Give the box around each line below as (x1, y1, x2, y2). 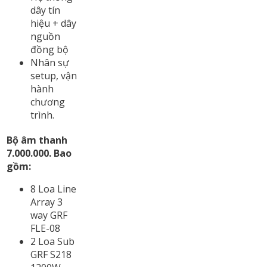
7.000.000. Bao (7, 146, 72, 160)
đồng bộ (30, 42, 69, 56)
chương (30, 95, 65, 108)
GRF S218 (30, 247, 72, 261)
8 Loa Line (30, 182, 76, 195)
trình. (30, 108, 54, 122)
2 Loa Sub (30, 234, 74, 248)
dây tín (30, 3, 60, 17)
